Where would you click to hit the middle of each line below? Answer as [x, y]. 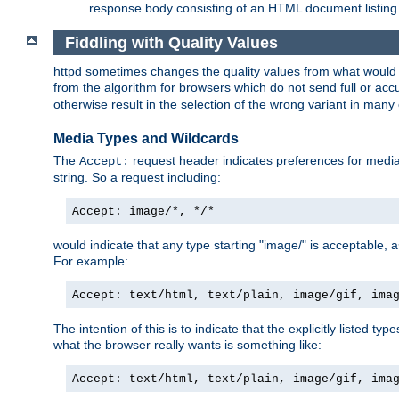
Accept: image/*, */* [143, 212]
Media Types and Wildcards [146, 138]
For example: [91, 261]
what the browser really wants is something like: [187, 345]
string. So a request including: [137, 178]
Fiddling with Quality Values [171, 42]
